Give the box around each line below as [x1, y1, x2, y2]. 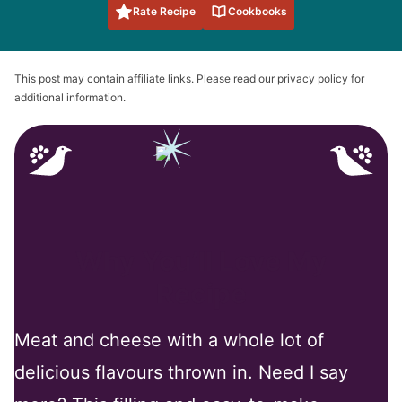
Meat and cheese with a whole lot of [14, 328, 324, 351]
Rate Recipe [133, 4, 196, 18]
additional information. [14, 90, 126, 104]
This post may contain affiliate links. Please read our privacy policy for [14, 71, 364, 85]
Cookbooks [228, 4, 287, 18]
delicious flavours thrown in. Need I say [14, 361, 348, 383]
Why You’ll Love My [74, 244, 328, 277]
